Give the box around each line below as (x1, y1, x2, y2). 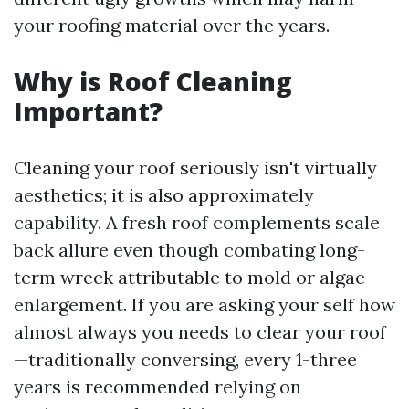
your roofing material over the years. (14, 14, 330, 37)
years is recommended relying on (14, 375, 301, 398)
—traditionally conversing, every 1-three (14, 348, 357, 371)
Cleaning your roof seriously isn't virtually (14, 156, 377, 179)
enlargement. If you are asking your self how (14, 293, 395, 316)
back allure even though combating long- (14, 238, 365, 261)
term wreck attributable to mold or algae (14, 266, 365, 288)
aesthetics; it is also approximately (14, 184, 314, 206)
